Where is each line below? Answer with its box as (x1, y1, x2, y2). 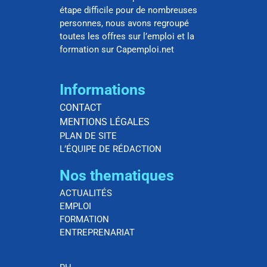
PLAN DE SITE (60, 130, 117, 141)
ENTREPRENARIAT (60, 226, 135, 238)
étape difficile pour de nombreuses (60, 5, 197, 16)
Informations (60, 80, 145, 98)
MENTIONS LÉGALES (60, 116, 150, 128)
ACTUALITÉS (60, 187, 112, 198)
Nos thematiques (60, 166, 174, 184)
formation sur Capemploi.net (60, 44, 174, 55)
